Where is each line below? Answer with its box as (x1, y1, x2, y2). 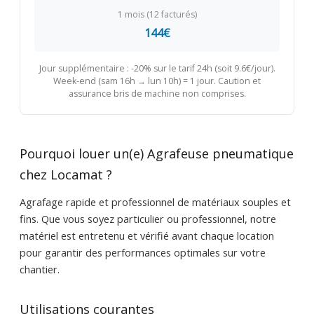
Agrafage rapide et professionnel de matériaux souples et (19, 195, 291, 210)
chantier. (19, 262, 60, 277)
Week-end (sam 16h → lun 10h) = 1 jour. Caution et (53, 75, 261, 88)
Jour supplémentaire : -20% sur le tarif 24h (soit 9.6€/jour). (39, 62, 275, 75)
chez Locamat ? (19, 166, 112, 184)
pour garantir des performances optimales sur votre (19, 245, 266, 260)
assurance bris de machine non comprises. (68, 88, 246, 100)
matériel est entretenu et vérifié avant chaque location (19, 228, 274, 243)
